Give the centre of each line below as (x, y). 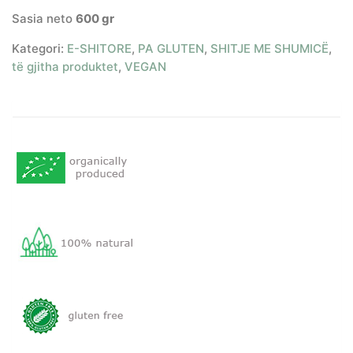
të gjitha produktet (65, 66)
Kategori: (39, 48)
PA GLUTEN (171, 48)
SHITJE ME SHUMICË (269, 48)
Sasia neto (44, 18)
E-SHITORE (99, 48)
